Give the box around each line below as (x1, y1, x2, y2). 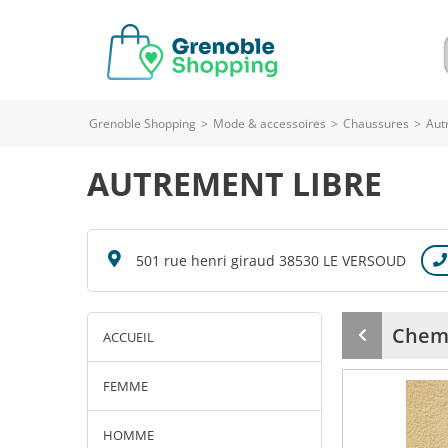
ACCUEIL (103, 328, 154, 346)
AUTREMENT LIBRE (87, 162, 382, 205)
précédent (361, 354, 431, 373)
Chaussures (343, 115, 409, 132)
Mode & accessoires (213, 115, 326, 132)
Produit (361, 335, 411, 354)
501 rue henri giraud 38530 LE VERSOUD (136, 251, 406, 270)
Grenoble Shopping (89, 115, 196, 132)
